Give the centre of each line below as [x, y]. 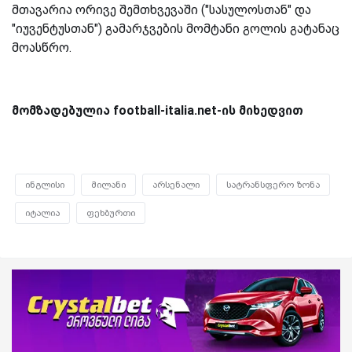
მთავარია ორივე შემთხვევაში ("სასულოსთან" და [161, 9]
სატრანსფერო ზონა [273, 184]
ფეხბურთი [111, 213]
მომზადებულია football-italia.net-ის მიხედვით [158, 110]
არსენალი [176, 184]
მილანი [108, 184]
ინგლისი [45, 184]
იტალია [42, 213]
